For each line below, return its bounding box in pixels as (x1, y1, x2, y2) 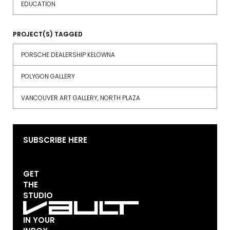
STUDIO (23, 190, 53, 201)
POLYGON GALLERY (21, 72, 75, 81)
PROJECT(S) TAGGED (13, 30, 83, 39)
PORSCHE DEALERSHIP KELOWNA (21, 50, 115, 60)
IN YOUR (23, 215, 55, 226)
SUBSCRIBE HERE (23, 135, 87, 146)
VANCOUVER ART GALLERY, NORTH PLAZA (21, 93, 140, 103)
